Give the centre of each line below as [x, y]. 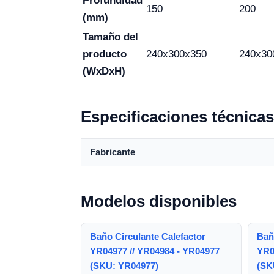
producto [105, 54]
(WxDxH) [104, 71]
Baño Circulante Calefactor [148, 236]
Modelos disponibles [159, 201]
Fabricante [113, 152]
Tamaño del [110, 37]
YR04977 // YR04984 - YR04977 [155, 251]
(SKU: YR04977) [124, 266]
